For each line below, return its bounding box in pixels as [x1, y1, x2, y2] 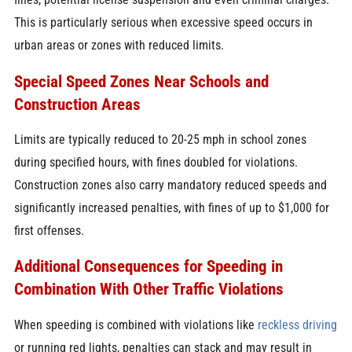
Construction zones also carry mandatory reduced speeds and [13, 178, 327, 193]
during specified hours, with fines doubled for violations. [13, 155, 298, 170]
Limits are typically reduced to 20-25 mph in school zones [13, 132, 306, 148]
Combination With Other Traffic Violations [13, 279, 284, 299]
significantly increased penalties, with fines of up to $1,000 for [13, 200, 329, 216]
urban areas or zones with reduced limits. [13, 38, 224, 53]
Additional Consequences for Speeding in [13, 256, 283, 277]
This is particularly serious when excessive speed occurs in [13, 15, 313, 31]
